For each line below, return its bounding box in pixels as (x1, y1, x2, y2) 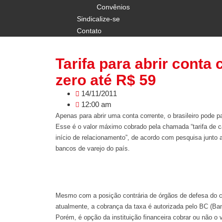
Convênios (97, 3, 130, 11)
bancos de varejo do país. (55, 145, 130, 152)
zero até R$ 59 (55, 72, 156, 88)
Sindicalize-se (77, 15, 120, 23)
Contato (77, 27, 102, 35)
